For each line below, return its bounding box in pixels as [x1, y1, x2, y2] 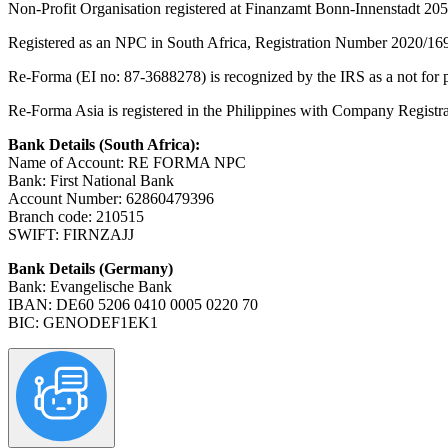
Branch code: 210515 [8, 207, 144, 225]
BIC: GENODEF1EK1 [8, 313, 158, 331]
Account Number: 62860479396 [8, 189, 214, 207]
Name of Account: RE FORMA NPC [8, 153, 246, 171]
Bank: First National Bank [8, 171, 174, 189]
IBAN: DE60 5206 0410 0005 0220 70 [8, 295, 258, 313]
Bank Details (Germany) [8, 259, 173, 277]
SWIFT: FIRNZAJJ [8, 225, 134, 243]
